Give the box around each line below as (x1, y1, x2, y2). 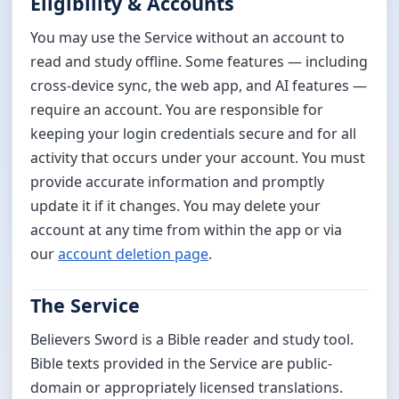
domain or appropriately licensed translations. (30, 377, 344, 397)
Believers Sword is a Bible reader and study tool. (30, 329, 354, 349)
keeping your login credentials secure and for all (30, 124, 357, 143)
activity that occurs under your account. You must (30, 148, 366, 167)
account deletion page (58, 244, 209, 264)
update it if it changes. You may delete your (30, 196, 322, 216)
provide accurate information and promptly (30, 172, 325, 191)
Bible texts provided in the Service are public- (30, 353, 333, 373)
